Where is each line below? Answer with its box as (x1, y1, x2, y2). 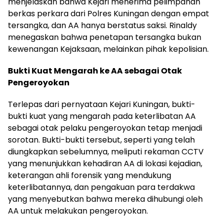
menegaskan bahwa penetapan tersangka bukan (8, 32, 201, 43)
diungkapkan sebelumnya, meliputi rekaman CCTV (8, 146, 204, 158)
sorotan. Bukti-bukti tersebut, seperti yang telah (8, 134, 195, 146)
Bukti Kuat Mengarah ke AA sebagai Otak (8, 65, 182, 77)
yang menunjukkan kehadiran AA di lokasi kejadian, (8, 158, 202, 170)
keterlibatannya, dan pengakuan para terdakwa (8, 182, 195, 193)
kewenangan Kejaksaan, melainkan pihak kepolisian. (8, 43, 209, 55)
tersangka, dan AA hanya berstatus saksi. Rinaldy (8, 20, 197, 32)
